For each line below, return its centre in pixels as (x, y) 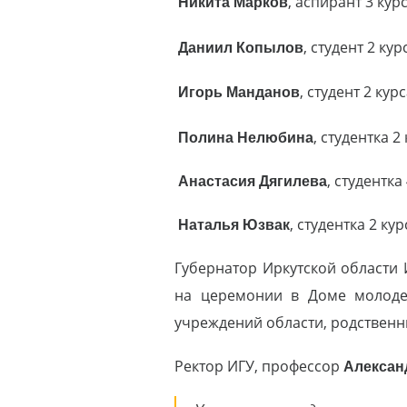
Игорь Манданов (239, 92)
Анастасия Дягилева (253, 180)
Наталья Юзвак (234, 224)
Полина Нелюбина (246, 137)
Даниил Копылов (241, 47)
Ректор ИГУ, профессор (259, 366)
